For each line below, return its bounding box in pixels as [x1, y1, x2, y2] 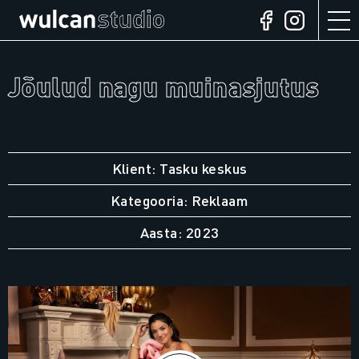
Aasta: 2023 [139, 223, 220, 241]
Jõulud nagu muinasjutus [8, 71, 320, 102]
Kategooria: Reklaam [110, 191, 249, 209]
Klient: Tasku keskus [111, 159, 248, 177]
